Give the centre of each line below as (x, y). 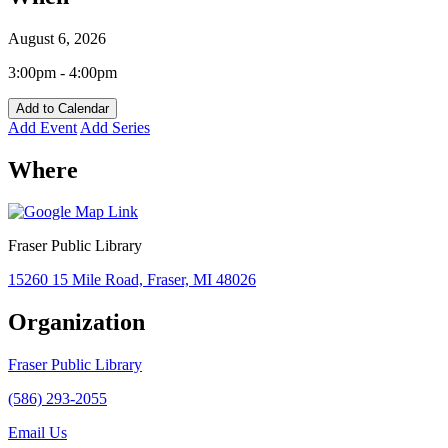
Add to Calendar (62, 108)
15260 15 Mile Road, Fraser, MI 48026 (132, 280)
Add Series (115, 127)
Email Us (37, 433)
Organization (76, 322)
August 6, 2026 (57, 38)
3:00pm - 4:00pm (62, 72)
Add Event (42, 127)
